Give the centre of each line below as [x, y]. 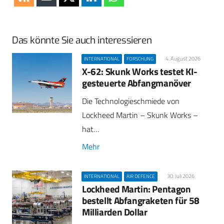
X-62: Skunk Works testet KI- [140, 71]
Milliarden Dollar [115, 212]
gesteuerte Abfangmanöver [136, 83]
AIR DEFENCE [141, 176]
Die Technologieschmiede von [131, 101]
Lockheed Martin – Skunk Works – [140, 115]
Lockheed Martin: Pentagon [136, 189]
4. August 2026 [183, 58]
